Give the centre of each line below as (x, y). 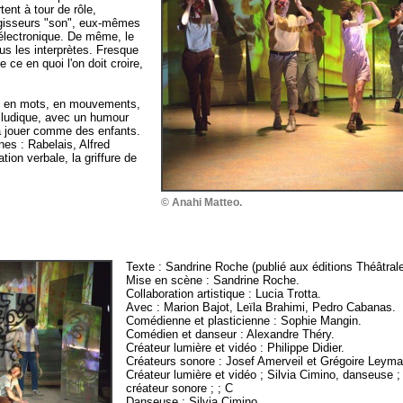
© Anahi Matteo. (201, 203)
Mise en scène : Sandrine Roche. (213, 281)
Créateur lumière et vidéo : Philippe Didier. (236, 348)
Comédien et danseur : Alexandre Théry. (231, 335)
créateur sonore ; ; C (180, 389)
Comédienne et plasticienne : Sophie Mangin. (244, 321)
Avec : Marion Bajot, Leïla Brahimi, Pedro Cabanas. (261, 308)
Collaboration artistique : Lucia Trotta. (224, 294)
